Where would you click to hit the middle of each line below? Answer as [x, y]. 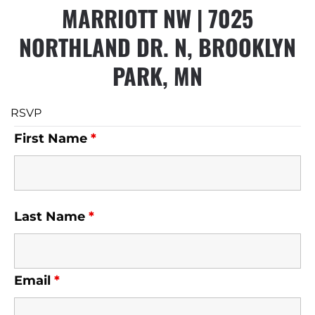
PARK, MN [157, 76]
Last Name [51, 217]
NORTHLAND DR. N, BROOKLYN [157, 47]
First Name [52, 139]
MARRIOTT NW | [135, 18]
